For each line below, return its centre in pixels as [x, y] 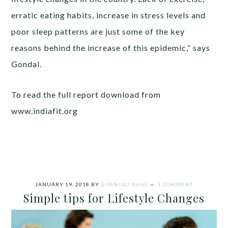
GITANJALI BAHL [124, 184]
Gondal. [27, 64]
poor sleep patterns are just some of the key [98, 31]
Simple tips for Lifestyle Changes [114, 198]
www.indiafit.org [45, 111]
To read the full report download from [86, 94]
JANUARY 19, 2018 [62, 184]
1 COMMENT [175, 184]
